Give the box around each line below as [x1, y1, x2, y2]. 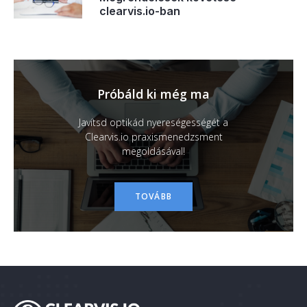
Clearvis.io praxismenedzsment [84, 130, 223, 143]
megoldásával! [122, 144, 185, 158]
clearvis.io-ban [99, 4, 180, 19]
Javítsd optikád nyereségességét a [79, 115, 228, 129]
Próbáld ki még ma [97, 85, 210, 102]
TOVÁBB [134, 190, 173, 202]
